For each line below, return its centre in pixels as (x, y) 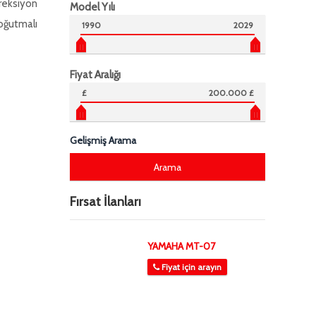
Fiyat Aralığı (95, 75)
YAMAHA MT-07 (181, 246)
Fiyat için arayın (191, 267)
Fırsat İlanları (105, 202)
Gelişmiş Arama (103, 140)
